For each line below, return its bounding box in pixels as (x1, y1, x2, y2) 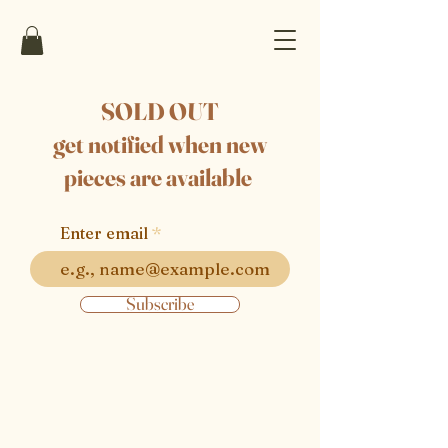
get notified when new (53, 129, 267, 159)
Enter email (60, 222, 148, 243)
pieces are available (64, 162, 256, 192)
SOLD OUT (101, 96, 219, 126)
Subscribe (126, 292, 194, 315)
